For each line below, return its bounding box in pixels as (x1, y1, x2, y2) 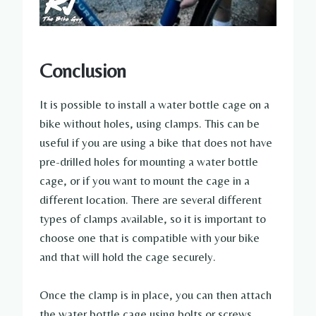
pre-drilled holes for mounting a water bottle (39, 154, 258, 169)
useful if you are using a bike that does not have (39, 135, 272, 150)
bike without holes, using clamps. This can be (39, 116, 260, 131)
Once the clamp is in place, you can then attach (39, 288, 272, 303)
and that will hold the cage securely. (39, 250, 216, 265)
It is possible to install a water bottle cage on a (39, 97, 269, 112)
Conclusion (39, 59, 126, 83)
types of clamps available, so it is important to (39, 212, 266, 226)
